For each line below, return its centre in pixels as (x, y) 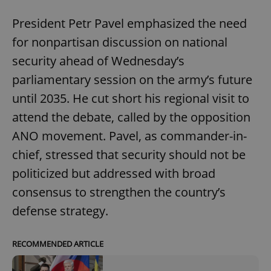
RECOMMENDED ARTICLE (58, 244)
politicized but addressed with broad (114, 174)
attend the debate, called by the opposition (131, 117)
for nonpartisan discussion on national (120, 42)
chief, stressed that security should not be (129, 155)
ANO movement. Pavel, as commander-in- (129, 136)
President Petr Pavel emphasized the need (129, 24)
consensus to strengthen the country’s (119, 192)
